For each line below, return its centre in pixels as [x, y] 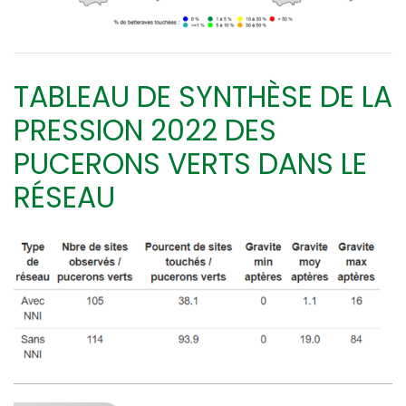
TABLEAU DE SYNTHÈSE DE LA [203, 97]
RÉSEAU [68, 198]
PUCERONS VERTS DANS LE [190, 164]
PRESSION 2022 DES [145, 131]
